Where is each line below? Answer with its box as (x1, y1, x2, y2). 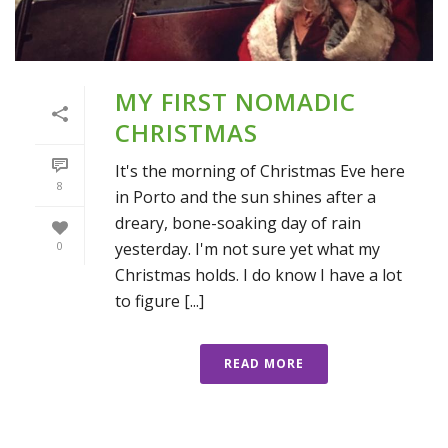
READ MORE (224, 354, 304, 372)
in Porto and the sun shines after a (115, 185, 376, 208)
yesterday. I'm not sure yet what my (115, 237, 380, 260)
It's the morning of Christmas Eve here (115, 159, 405, 182)
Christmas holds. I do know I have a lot (115, 263, 402, 286)
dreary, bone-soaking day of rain (115, 211, 361, 234)
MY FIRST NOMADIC (115, 84, 356, 118)
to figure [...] (115, 289, 204, 312)
